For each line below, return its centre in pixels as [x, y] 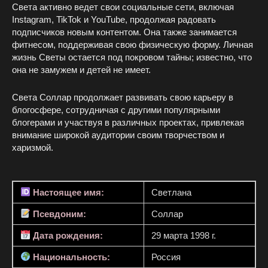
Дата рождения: [67, 235]
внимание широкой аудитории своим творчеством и [118, 135]
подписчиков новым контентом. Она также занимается [124, 32]
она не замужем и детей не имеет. [81, 69]
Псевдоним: [59, 214]
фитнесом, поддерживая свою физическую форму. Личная [133, 44]
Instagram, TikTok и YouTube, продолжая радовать [114, 19]
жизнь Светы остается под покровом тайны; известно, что [132, 57]
